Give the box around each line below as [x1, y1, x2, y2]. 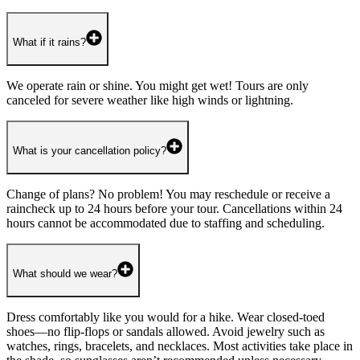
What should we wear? [13, 267, 117, 280]
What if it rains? [13, 35, 86, 48]
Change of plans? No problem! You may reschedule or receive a [6, 186, 330, 201]
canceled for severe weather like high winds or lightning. [6, 92, 293, 107]
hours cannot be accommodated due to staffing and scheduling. [6, 215, 325, 230]
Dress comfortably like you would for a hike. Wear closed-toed [6, 309, 325, 324]
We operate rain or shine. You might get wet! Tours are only [6, 78, 309, 92]
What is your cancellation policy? [13, 144, 166, 157]
